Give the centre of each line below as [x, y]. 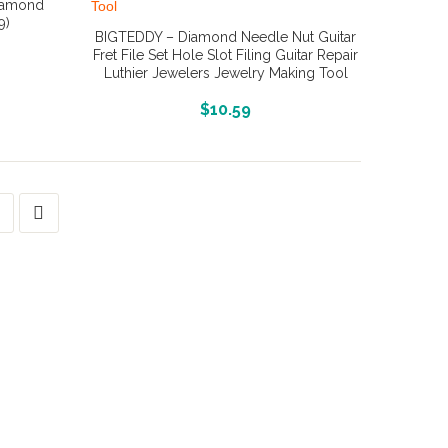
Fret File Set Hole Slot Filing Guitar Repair [226, 55]
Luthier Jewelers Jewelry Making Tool [225, 73]
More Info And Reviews [225, 107]
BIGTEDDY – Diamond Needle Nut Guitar [226, 37]
